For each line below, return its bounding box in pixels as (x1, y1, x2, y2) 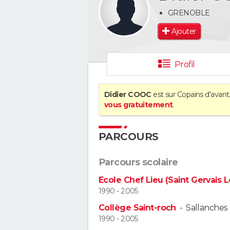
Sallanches (186, 203, 228, 213)
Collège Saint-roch (99, 203, 176, 213)
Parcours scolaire (99, 157, 178, 168)
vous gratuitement (104, 100, 173, 109)
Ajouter (171, 26, 196, 36)
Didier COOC (104, 90, 151, 99)
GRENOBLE (168, 8, 210, 17)
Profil (174, 60, 195, 69)
